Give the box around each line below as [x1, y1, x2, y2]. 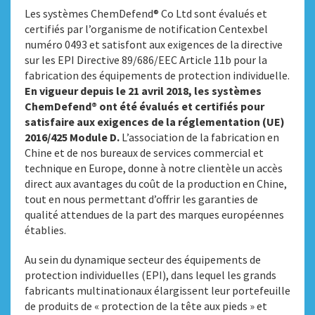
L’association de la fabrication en [120, 130, 279, 144]
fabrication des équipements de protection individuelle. [25, 68, 290, 82]
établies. [25, 223, 66, 237]
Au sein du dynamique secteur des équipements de [25, 252, 261, 266]
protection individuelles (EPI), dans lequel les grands [25, 268, 276, 282]
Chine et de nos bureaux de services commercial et [25, 146, 264, 160]
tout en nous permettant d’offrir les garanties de [25, 192, 258, 206]
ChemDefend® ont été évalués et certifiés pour [25, 99, 264, 113]
